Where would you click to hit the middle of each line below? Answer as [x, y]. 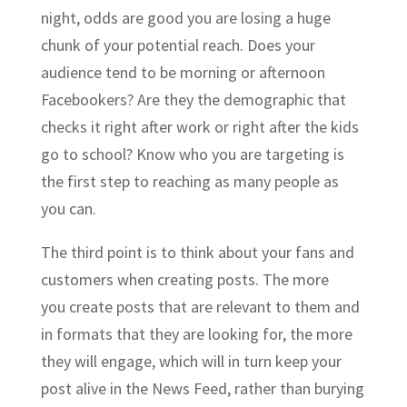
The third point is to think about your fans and [197, 252]
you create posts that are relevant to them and [200, 306]
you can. [68, 208]
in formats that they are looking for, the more [196, 333]
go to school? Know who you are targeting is [192, 154]
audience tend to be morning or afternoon [183, 72]
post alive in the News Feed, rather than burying [202, 388]
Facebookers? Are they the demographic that [193, 99]
